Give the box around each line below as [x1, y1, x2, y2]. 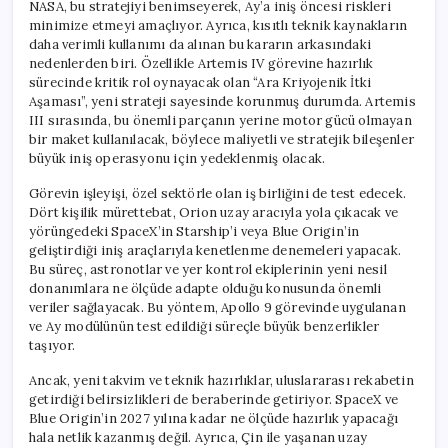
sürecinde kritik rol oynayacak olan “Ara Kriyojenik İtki [29, 73, 372, 91]
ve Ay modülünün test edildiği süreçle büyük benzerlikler [29, 317, 380, 335]
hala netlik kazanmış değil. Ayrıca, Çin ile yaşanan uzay [29, 428, 368, 446]
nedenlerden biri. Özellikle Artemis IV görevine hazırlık [29, 54, 374, 72]
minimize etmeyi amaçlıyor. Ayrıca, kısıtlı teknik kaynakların [29, 16, 408, 34]
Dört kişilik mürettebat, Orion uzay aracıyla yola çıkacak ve [29, 203, 399, 221]
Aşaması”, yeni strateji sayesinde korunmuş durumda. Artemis [29, 92, 416, 110]
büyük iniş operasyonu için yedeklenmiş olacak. [29, 149, 326, 167]
